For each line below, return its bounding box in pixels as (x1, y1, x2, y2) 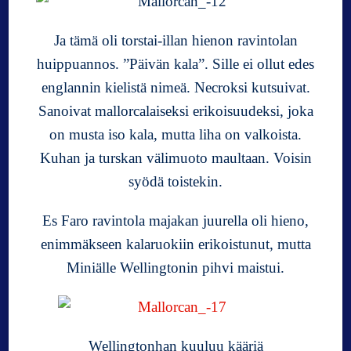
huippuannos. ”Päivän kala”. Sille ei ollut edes (37, 55, 314, 72)
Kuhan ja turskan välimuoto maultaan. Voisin (39, 149, 312, 166)
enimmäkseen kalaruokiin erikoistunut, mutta (40, 235, 311, 252)
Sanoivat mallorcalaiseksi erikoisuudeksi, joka (38, 102, 313, 119)
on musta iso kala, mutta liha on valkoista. (49, 125, 302, 143)
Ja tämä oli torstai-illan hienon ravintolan (53, 31, 298, 49)
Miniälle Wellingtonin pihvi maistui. (67, 259, 284, 276)
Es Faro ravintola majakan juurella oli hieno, (42, 212, 309, 229)
